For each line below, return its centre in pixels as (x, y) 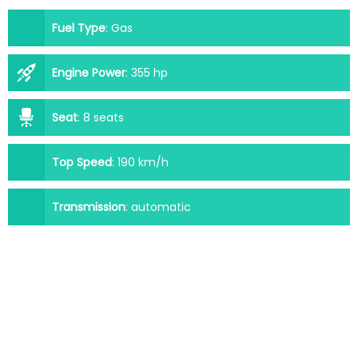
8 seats (103, 118)
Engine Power (89, 73)
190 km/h (143, 163)
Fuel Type (79, 28)
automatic (161, 207)
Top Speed (82, 163)
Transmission (89, 207)
